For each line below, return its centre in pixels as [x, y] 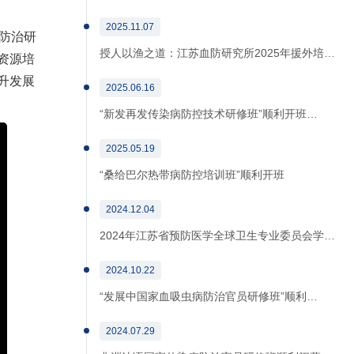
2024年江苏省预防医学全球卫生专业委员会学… [217, 235]
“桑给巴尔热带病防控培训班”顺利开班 [192, 175]
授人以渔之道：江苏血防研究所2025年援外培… [217, 53]
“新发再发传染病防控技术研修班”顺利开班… [209, 114]
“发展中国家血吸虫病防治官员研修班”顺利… [209, 296]
